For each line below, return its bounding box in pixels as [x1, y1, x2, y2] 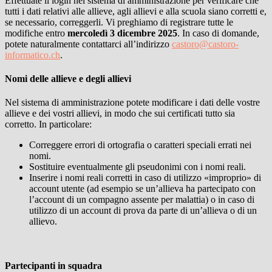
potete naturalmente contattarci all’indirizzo [5, 38, 172, 49]
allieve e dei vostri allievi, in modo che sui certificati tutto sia [5, 108, 235, 119]
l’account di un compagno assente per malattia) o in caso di [29, 194, 254, 205]
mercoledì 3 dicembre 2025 [67, 27, 177, 38]
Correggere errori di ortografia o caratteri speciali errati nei [29, 140, 251, 151]
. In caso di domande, [177, 27, 259, 38]
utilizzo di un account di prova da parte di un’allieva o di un [29, 205, 257, 216]
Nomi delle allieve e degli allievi [5, 73, 131, 84]
